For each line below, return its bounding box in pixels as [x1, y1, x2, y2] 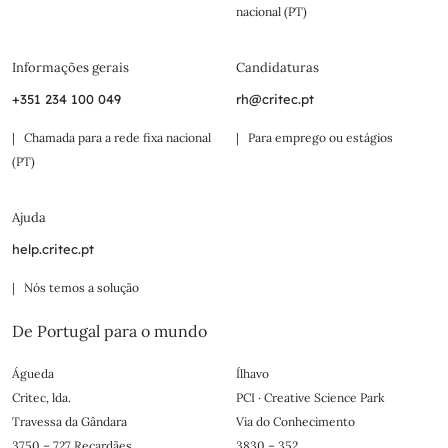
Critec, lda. [12, 390, 71, 406]
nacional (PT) [236, 4, 307, 20]
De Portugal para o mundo [12, 321, 207, 342]
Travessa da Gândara [12, 414, 127, 430]
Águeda [12, 366, 54, 382]
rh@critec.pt [236, 91, 314, 108]
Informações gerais [12, 59, 129, 77]
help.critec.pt [12, 241, 94, 258]
